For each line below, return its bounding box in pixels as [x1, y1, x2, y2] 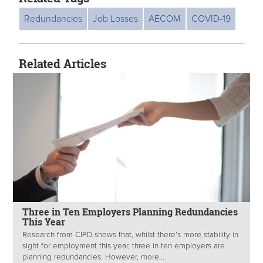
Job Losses [93, 13, 138, 25]
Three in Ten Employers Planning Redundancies [22, 205, 238, 218]
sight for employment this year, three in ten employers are [22, 241, 225, 251]
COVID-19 [191, 13, 231, 25]
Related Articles [19, 56, 106, 71]
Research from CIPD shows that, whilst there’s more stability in [22, 230, 238, 240]
